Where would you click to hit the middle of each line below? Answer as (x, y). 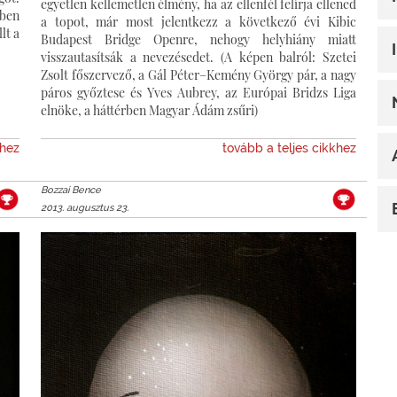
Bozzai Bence (71, 190)
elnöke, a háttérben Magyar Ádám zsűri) (152, 110)
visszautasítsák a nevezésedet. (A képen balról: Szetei (198, 57)
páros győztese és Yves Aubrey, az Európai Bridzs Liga (198, 92)
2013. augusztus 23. (85, 207)
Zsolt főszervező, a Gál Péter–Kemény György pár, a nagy (198, 74)
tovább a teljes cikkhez (289, 148)
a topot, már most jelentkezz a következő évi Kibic (198, 21)
